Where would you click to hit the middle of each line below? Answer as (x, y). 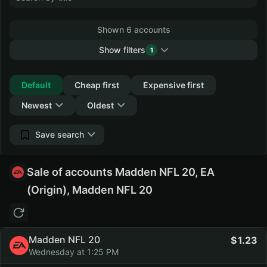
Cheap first (97, 85)
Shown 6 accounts (133, 30)
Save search (60, 134)
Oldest (100, 105)
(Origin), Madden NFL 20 (90, 190)
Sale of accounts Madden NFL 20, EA (121, 172)
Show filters (122, 50)
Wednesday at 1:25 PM (74, 252)
